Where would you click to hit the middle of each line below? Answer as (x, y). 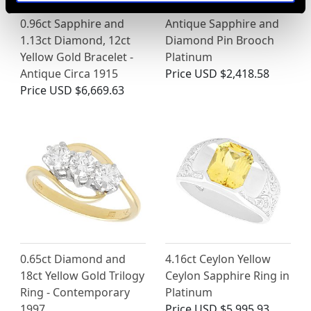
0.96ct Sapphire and (72, 24)
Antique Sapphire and (222, 24)
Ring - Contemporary (75, 293)
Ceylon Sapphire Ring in (227, 276)
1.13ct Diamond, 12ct (75, 41)
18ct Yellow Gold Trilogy (82, 276)
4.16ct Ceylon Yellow (218, 259)
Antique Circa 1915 (69, 74)
